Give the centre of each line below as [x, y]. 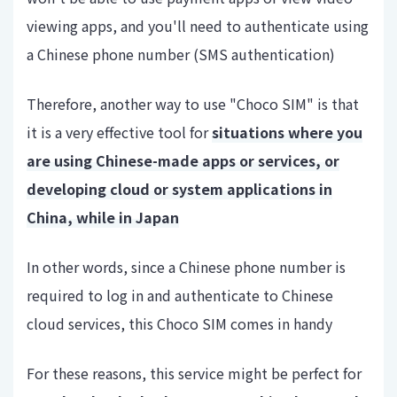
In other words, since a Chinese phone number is [186, 267]
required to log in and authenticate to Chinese [180, 296]
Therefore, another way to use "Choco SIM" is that [193, 104]
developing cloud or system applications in [179, 189]
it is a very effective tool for [119, 132]
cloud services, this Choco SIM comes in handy [179, 324]
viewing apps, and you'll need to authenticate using [198, 26]
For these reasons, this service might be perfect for [194, 374]
